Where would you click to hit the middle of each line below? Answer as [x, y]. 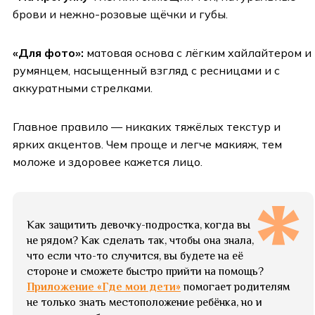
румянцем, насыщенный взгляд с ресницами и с [146, 71]
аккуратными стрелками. [83, 88]
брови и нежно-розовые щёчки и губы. [120, 14]
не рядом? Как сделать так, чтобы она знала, [140, 241]
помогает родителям [235, 287]
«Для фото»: [48, 53]
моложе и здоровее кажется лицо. [108, 162]
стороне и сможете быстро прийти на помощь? [145, 272]
